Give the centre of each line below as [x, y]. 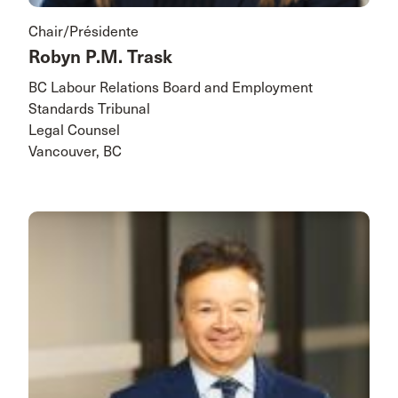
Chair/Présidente [84, 32]
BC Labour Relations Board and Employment [171, 88]
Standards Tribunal [89, 109]
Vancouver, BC [75, 151]
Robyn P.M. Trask [100, 57]
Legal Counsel [74, 130]
